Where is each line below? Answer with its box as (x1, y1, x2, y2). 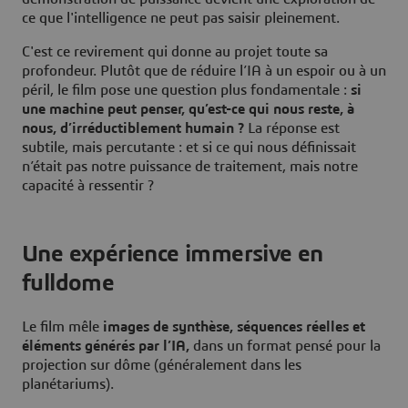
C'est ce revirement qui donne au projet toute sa (22, 45, 328, 60)
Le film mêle (22, 320, 99, 335)
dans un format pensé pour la (193, 339, 381, 354)
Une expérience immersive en (22, 242, 323, 267)
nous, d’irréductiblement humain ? (22, 121, 244, 137)
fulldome (22, 271, 115, 296)
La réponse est (244, 121, 340, 137)
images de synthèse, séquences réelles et (99, 320, 365, 335)
